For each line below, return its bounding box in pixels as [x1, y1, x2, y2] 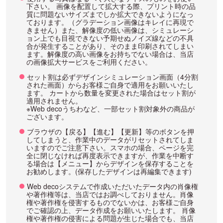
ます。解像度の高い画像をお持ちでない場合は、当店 [26, 49, 194, 59]
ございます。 [26, 111, 68, 122]
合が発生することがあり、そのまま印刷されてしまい [26, 41, 194, 51]
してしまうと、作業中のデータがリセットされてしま [26, 134, 194, 145]
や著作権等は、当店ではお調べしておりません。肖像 [26, 189, 194, 200]
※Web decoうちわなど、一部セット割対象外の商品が [26, 104, 195, 114]
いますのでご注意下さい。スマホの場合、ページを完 [26, 142, 194, 153]
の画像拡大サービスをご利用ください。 [26, 57, 152, 67]
